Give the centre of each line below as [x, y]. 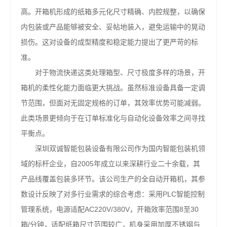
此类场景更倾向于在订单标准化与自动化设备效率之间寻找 [113, 118]
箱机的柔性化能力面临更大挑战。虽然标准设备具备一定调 [113, 88]
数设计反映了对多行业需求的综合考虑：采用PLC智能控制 [113, 194]
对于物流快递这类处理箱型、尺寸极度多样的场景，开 [113, 72]
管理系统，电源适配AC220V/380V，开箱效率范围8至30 [110, 209]
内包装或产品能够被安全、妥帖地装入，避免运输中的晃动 [113, 27]
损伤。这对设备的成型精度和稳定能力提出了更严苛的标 [109, 42]
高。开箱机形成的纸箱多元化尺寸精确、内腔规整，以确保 [113, 12]
